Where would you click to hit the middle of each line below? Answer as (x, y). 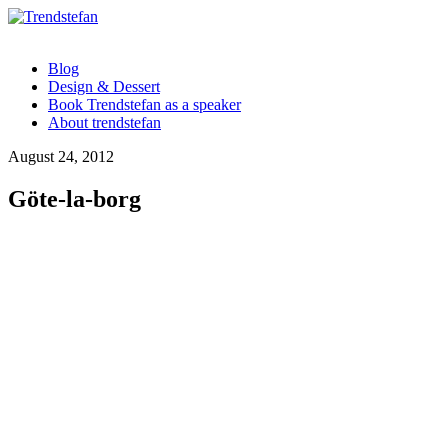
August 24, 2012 (61, 156)
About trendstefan (104, 122)
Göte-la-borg (74, 198)
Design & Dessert (104, 86)
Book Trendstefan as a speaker (144, 104)
